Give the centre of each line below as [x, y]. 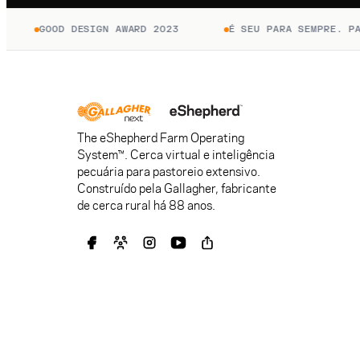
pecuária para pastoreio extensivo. [169, 172]
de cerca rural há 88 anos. [146, 205]
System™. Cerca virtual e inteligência [176, 155]
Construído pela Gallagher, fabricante [177, 188]
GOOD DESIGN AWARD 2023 [92, 29]
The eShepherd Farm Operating [161, 138]
